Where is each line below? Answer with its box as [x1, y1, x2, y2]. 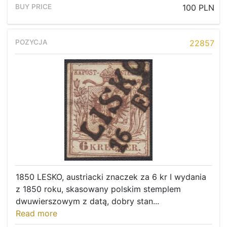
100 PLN [182, 3, 214, 13]
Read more [16, 208, 57, 219]
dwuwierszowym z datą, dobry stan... [16, 196, 159, 207]
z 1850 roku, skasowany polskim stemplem [16, 184, 181, 195]
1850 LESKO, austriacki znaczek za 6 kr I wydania [16, 172, 206, 182]
